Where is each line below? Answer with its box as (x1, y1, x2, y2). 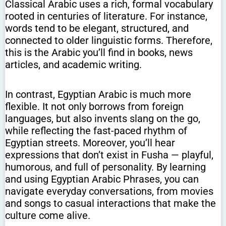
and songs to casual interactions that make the (5, 197, 216, 209)
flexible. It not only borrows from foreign (5, 100, 184, 112)
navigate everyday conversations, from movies (5, 185, 213, 197)
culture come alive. (5, 209, 90, 221)
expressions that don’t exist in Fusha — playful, (5, 148, 213, 161)
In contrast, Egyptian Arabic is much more (5, 88, 191, 100)
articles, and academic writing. (5, 58, 142, 71)
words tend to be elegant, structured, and (5, 22, 189, 34)
